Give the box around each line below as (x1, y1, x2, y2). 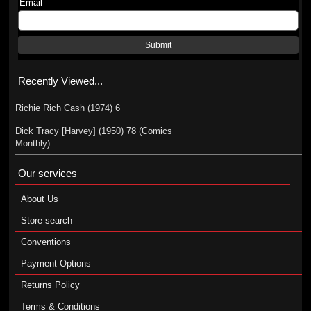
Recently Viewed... (17, 75, 103, 87)
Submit (145, 41, 172, 49)
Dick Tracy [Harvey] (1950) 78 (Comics (15, 126, 172, 136)
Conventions (20, 237, 71, 247)
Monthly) (15, 138, 50, 149)
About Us (20, 194, 58, 204)
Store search (20, 215, 72, 226)
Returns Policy (20, 280, 80, 290)
